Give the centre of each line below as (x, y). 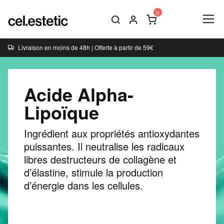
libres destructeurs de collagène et (100, 159)
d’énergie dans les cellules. (83, 185)
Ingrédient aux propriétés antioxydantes (112, 133)
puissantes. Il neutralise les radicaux (104, 146)
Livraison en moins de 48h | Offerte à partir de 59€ (86, 47)
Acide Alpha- (79, 94)
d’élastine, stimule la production (93, 172)
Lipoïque (61, 112)
